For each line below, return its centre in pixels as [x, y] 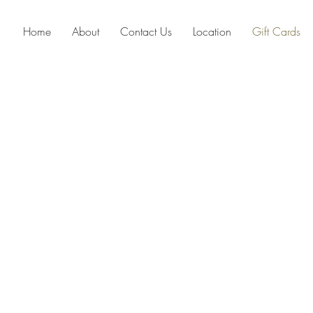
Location [212, 31]
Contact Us [146, 31]
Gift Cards [276, 31]
